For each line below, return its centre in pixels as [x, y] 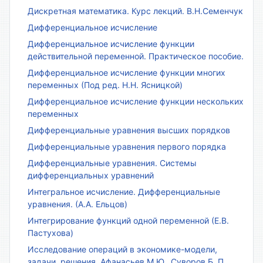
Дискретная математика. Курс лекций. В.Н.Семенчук [135, 11]
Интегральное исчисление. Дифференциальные [124, 191]
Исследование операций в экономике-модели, [122, 249]
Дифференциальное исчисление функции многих [127, 72]
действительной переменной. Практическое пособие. [136, 56]
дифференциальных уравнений [91, 175]
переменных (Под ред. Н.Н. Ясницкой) [105, 85]
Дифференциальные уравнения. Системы [112, 163]
